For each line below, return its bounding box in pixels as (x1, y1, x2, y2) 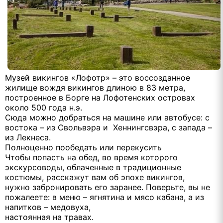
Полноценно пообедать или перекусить (5, 142, 162, 153)
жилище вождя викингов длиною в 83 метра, (5, 83, 185, 93)
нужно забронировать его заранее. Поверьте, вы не (5, 182, 210, 193)
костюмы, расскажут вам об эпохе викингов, (5, 172, 185, 183)
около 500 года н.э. (5, 103, 82, 113)
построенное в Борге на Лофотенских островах (5, 93, 195, 103)
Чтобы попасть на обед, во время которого (5, 152, 178, 163)
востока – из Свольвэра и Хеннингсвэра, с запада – (5, 122, 212, 133)
